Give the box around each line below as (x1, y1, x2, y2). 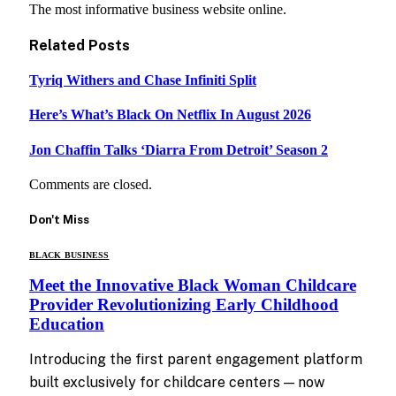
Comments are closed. (29, 176, 152, 192)
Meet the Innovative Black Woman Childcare (29, 275, 356, 294)
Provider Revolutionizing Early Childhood (29, 294, 339, 314)
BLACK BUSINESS (29, 250, 110, 261)
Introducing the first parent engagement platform (29, 350, 362, 368)
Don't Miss (29, 211, 89, 226)
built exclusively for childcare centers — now (29, 373, 324, 391)
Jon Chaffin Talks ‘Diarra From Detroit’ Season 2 (29, 141, 328, 157)
